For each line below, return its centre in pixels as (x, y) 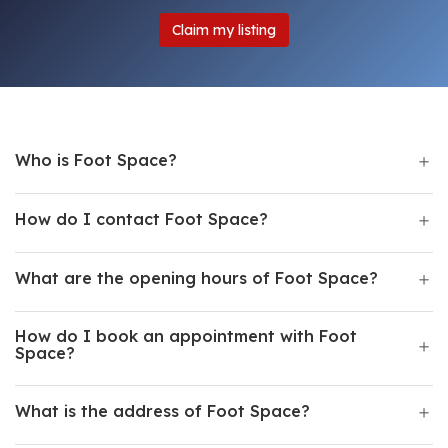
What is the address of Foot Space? (162, 411)
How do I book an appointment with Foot (186, 336)
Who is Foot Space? (96, 160)
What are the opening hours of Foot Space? (196, 278)
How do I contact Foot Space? (141, 219)
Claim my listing (224, 30)
